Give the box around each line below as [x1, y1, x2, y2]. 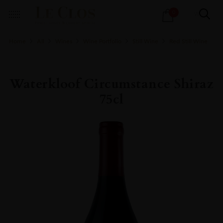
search [64, 14, 87, 22]
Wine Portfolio [83, 37, 121, 45]
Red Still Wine [169, 37, 208, 45]
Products [64, 4, 95, 12]
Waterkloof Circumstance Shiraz [9, 75, 214, 93]
